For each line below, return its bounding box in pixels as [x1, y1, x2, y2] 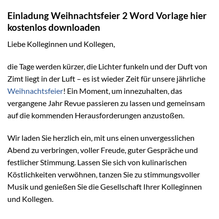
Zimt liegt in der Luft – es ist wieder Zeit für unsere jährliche [7, 73, 205, 83]
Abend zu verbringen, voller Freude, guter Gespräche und [7, 145, 198, 154]
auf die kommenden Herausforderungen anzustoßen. [7, 110, 184, 120]
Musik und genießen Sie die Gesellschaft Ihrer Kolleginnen [7, 181, 202, 191]
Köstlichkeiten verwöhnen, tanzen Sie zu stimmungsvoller [7, 169, 200, 179]
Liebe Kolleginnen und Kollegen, [7, 39, 115, 49]
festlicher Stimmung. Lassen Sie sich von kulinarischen [7, 157, 187, 167]
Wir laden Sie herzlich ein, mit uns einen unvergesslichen [7, 132, 195, 142]
